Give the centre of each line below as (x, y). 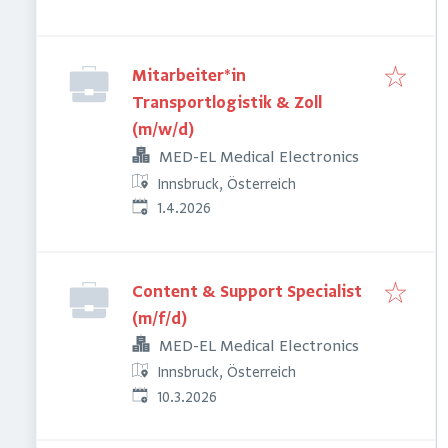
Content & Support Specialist (247, 292)
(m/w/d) (163, 131)
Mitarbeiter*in (189, 77)
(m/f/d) (159, 319)
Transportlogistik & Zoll (227, 104)
